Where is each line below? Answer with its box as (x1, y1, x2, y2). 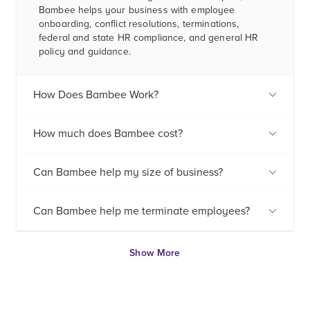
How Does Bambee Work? (33, 88, 158, 102)
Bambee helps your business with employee (39, 4, 235, 17)
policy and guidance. (39, 46, 131, 58)
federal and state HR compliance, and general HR (39, 32, 259, 44)
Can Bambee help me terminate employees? (33, 204, 250, 219)
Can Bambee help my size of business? (33, 165, 223, 180)
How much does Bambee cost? (33, 127, 183, 141)
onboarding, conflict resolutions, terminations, (39, 18, 239, 30)
